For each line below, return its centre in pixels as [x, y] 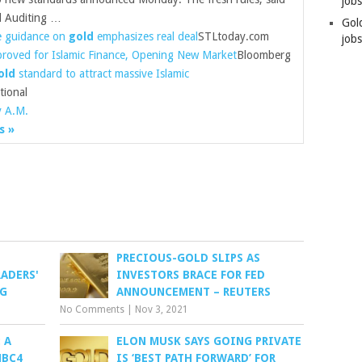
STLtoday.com [234, 36]
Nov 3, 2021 [162, 309]
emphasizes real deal [146, 36]
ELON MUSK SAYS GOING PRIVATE [209, 341]
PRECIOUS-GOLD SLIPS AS [189, 258]
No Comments [93, 309]
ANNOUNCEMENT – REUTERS [194, 292]
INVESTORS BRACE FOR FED [191, 275]
